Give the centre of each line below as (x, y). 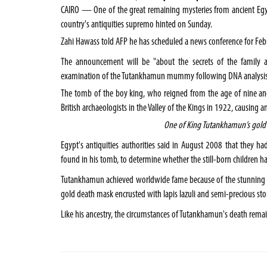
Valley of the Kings (176, 108)
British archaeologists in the (104, 108)
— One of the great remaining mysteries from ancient (168, 10)
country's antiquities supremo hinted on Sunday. (136, 25)
